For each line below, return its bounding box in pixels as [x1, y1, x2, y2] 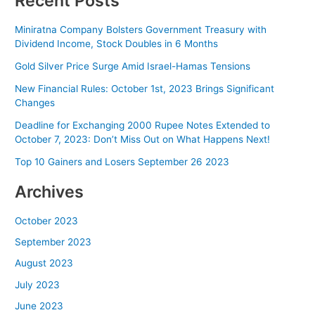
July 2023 [15, 278, 60, 290]
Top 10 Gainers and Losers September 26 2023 [15, 156, 230, 168]
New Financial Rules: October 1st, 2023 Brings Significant [15, 83, 275, 95]
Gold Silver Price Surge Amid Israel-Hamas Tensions [15, 60, 251, 72]
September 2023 [15, 236, 92, 248]
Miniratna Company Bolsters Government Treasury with [15, 24, 267, 36]
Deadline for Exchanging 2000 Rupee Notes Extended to [15, 120, 271, 131]
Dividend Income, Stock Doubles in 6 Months [15, 38, 219, 50]
